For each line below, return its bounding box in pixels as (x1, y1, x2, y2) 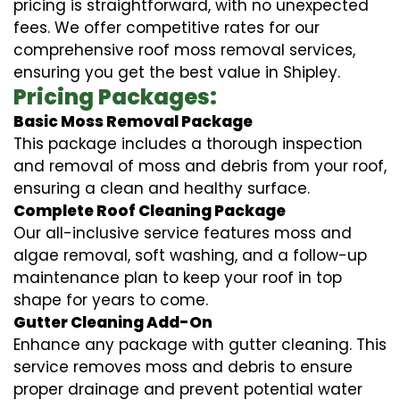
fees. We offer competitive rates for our (13, 16, 320, 38)
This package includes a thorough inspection (13, 132, 362, 154)
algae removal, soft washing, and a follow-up (13, 244, 367, 266)
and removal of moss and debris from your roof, (13, 154, 387, 177)
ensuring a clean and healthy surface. (13, 177, 310, 199)
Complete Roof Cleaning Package (13, 199, 286, 221)
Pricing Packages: (13, 81, 217, 112)
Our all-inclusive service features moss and (13, 221, 352, 244)
